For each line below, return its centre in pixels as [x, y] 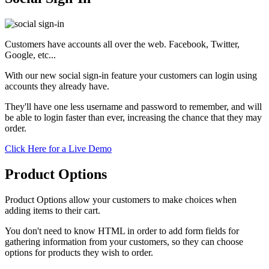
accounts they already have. [57, 86]
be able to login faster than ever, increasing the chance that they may [133, 117]
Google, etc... [30, 55]
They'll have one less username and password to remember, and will [133, 107]
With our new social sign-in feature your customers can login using [131, 75]
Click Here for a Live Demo [58, 149]
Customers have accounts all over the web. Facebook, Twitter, [122, 44]
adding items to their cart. [53, 210]
